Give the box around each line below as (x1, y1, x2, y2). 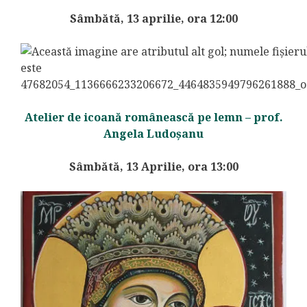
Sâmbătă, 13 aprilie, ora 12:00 (69, 11, 238, 27)
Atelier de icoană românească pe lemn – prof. (24, 110, 283, 125)
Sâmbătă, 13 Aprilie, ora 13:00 (69, 159, 238, 175)
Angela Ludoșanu (103, 126, 204, 142)
